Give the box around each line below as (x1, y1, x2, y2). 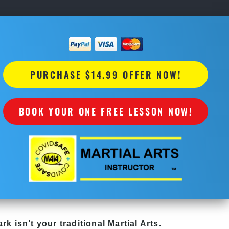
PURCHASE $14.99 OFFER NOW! (30, 67, 181, 81)
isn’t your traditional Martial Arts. (12, 219, 162, 228)
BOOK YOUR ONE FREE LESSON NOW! (18, 104, 193, 118)
